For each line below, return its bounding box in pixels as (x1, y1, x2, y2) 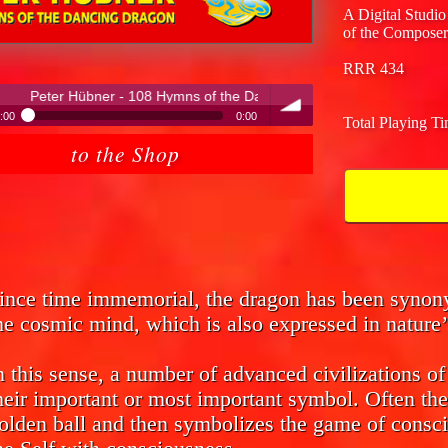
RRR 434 (343, 59, 405, 77)
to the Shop (70, 138, 180, 168)
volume (270, 149, 319, 167)
